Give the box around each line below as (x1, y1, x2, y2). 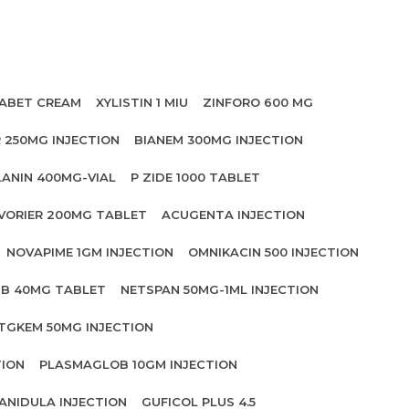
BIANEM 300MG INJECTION (134, 132, 303, 147)
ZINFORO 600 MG (203, 95, 313, 110)
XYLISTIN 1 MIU (96, 95, 188, 110)
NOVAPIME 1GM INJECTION (6, 245, 173, 259)
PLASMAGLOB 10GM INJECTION (39, 357, 237, 372)
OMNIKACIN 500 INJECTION (188, 245, 359, 259)
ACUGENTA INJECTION (162, 207, 305, 222)
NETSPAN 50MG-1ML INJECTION (121, 282, 319, 297)
